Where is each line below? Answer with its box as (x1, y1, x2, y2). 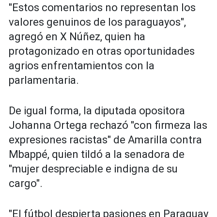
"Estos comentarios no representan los (9, 1, 196, 14)
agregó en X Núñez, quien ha (9, 31, 145, 43)
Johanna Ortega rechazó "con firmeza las (9, 119, 207, 132)
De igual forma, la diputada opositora (9, 105, 185, 117)
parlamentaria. (9, 74, 79, 87)
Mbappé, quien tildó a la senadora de (9, 148, 185, 161)
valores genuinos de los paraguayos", (9, 16, 186, 29)
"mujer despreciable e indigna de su (9, 163, 178, 175)
